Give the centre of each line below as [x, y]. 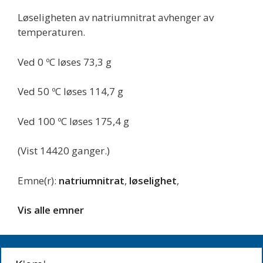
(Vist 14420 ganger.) [64, 151]
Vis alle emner [51, 210]
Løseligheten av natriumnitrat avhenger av [116, 17]
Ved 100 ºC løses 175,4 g [73, 121]
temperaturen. [51, 32]
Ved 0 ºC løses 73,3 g [65, 62]
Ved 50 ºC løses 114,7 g [70, 91]
